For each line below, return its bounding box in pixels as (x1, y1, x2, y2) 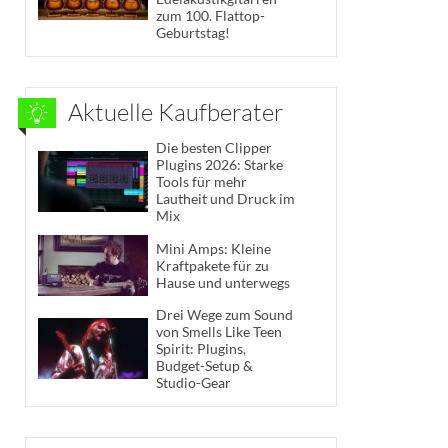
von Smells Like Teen (156, 323, 282, 341)
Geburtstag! (156, 23, 230, 41)
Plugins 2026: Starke (156, 155, 283, 173)
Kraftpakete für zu (156, 257, 269, 275)
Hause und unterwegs (156, 274, 290, 292)
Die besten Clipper (156, 138, 272, 156)
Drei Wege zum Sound (156, 306, 293, 324)
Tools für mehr (156, 172, 247, 190)
